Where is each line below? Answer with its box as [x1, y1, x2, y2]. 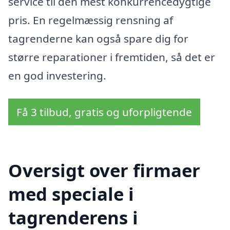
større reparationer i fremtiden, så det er [8, 49, 215, 64]
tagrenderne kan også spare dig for [8, 31, 188, 46]
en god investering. [8, 68, 106, 83]
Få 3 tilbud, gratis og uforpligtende [16, 105, 192, 120]
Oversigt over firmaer [8, 158, 200, 183]
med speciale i [8, 182, 134, 206]
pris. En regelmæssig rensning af [8, 12, 173, 27]
